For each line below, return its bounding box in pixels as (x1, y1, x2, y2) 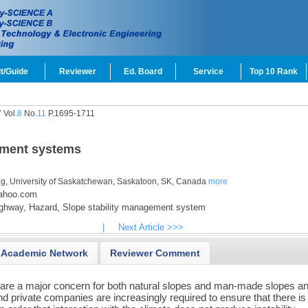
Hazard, (25, 202, 60, 212)
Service (193, 67, 223, 76)
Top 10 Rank (250, 67, 298, 76)
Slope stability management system (59, 202, 206, 212)
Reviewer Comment (110, 247, 201, 258)
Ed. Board (124, 67, 162, 76)
